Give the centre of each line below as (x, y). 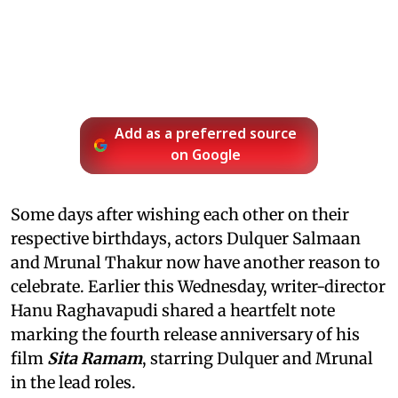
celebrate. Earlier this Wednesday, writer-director (198, 286)
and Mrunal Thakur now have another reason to (195, 262)
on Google (206, 156)
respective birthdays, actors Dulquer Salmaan (186, 238)
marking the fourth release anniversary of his (185, 334)
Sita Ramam (95, 358)
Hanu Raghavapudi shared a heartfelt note (173, 310)
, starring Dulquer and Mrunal (258, 358)
